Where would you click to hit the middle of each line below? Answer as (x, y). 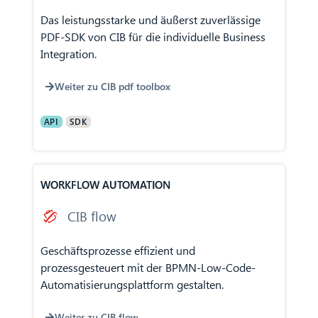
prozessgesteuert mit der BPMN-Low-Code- (148, 268)
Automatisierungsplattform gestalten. (132, 285)
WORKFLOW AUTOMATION (105, 185)
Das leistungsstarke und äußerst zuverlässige (150, 20)
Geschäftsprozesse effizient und (117, 251)
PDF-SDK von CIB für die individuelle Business (153, 37)
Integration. (68, 54)
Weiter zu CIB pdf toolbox (112, 87)
